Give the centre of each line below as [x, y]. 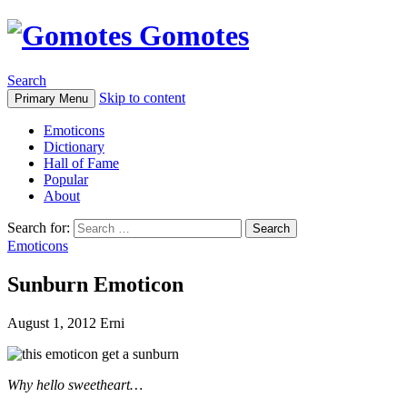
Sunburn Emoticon [95, 284]
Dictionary [74, 146]
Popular [66, 179]
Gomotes [190, 36]
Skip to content [142, 97]
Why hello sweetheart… [75, 384]
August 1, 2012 [52, 323]
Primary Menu [51, 98]
